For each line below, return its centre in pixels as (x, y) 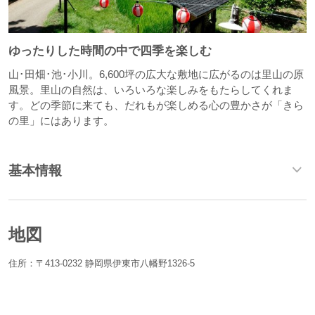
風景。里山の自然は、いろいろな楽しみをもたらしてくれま (150, 90)
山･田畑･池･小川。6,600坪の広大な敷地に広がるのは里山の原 (156, 75)
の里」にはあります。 (61, 121)
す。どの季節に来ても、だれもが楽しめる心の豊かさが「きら (156, 105)
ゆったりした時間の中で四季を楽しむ (110, 51)
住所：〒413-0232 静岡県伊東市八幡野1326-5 (101, 263)
